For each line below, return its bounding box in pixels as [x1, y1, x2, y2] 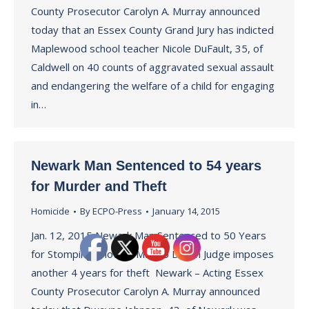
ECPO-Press [92, 205, 142, 217]
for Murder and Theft [31, 179, 167, 194]
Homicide [31, 205, 70, 217]
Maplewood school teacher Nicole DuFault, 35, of [31, 41, 263, 55]
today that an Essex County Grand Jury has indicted [31, 23, 274, 37]
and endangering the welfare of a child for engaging [31, 79, 275, 92]
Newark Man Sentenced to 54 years [31, 158, 261, 173]
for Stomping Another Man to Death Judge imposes [31, 247, 274, 261]
